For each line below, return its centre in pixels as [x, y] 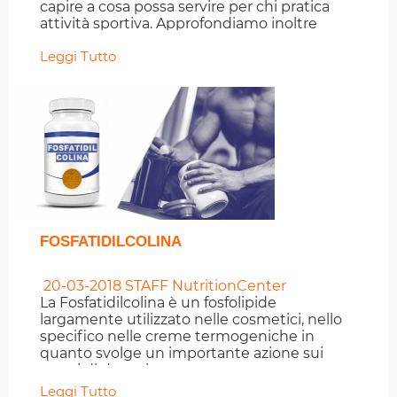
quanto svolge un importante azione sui [182, 354]
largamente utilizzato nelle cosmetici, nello [191, 320]
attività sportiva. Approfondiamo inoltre [179, 24]
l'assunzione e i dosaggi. [124, 41]
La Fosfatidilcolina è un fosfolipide [158, 303]
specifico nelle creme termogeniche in [177, 337]
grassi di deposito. [103, 370]
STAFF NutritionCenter [204, 286]
